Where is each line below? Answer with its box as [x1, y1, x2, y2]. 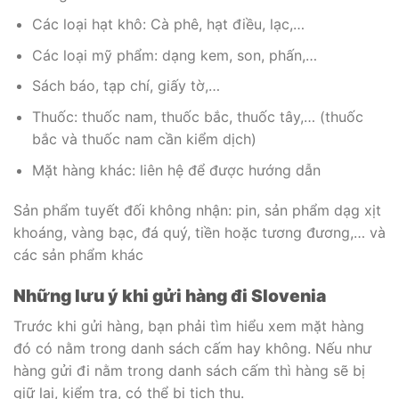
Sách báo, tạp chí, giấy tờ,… [31, 77, 220, 95]
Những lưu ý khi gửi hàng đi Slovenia [13, 285, 326, 307]
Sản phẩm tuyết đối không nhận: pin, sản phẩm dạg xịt [13, 201, 381, 220]
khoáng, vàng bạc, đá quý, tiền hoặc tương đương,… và [13, 224, 386, 242]
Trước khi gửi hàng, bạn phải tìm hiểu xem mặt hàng [13, 316, 364, 335]
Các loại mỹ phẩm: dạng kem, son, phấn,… [31, 45, 317, 64]
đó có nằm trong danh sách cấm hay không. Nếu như [13, 338, 371, 357]
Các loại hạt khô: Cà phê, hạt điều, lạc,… [31, 15, 305, 34]
